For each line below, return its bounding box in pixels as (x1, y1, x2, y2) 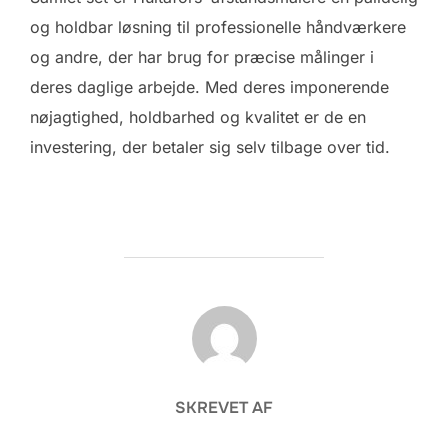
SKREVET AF (175, 396, 273, 418)
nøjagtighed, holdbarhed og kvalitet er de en (30, 106, 366, 127)
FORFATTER (178, 305, 270, 327)
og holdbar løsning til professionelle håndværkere (30, 16, 406, 37)
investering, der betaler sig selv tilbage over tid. (30, 136, 390, 157)
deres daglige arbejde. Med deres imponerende (30, 76, 389, 97)
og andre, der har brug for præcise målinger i (30, 46, 374, 67)
